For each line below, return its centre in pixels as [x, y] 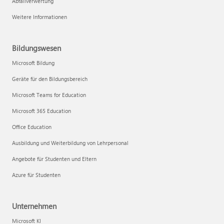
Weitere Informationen [39, 17]
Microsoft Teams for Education [49, 95]
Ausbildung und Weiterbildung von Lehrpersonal [70, 143]
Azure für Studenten [36, 175]
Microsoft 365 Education [41, 111]
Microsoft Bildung [33, 63]
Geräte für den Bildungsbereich [50, 79]
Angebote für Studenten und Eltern [54, 159]
